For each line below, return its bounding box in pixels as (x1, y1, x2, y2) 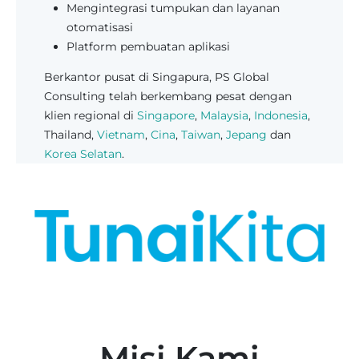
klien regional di (44, 107, 137, 123)
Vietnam (97, 127, 145, 142)
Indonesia (254, 107, 308, 123)
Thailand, (44, 127, 97, 142)
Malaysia (200, 107, 248, 123)
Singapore (137, 107, 195, 123)
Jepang (226, 127, 267, 142)
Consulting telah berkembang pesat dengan (44, 88, 292, 103)
